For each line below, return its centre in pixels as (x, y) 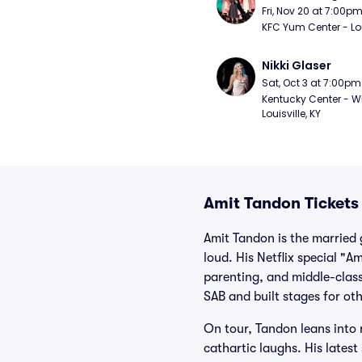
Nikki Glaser (297, 65)
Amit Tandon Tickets (281, 203)
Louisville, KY (291, 114)
